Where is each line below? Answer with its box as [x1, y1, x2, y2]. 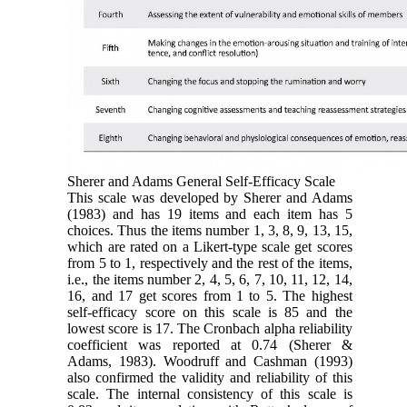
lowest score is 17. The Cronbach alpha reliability [67, 320, 352, 336]
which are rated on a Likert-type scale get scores [67, 238, 352, 254]
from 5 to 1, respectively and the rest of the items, [67, 254, 352, 271]
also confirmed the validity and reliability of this [67, 369, 352, 385]
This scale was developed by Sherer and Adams [67, 189, 352, 205]
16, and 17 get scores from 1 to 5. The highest [67, 287, 352, 303]
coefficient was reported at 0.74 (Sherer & [67, 336, 352, 352]
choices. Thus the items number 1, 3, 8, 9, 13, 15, [67, 222, 352, 238]
